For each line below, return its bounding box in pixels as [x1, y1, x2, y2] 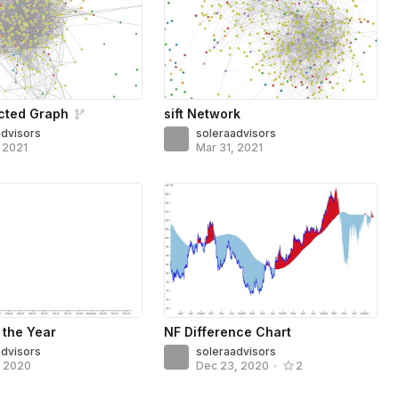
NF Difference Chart [164, 323, 292, 339]
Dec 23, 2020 [196, 359, 270, 373]
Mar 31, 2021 [196, 140, 264, 154]
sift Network [164, 105, 241, 121]
